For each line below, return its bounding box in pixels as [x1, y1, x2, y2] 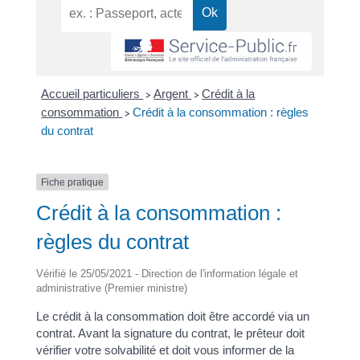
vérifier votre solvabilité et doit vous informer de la [35, 343, 294, 358]
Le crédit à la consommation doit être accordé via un [35, 309, 309, 324]
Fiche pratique [40, 176, 104, 188]
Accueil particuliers [41, 86, 144, 100]
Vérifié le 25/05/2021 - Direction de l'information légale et [35, 268, 298, 280]
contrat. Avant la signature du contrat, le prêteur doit [35, 326, 305, 341]
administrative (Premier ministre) [35, 282, 187, 295]
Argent [153, 86, 192, 100]
